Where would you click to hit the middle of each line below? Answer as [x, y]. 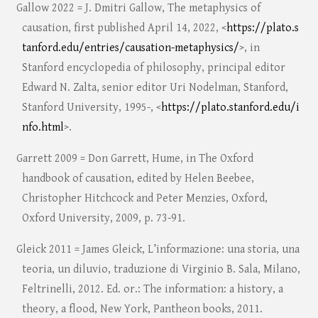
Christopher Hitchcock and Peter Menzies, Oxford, [144, 199]
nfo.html [43, 128]
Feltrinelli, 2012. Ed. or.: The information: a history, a [152, 290]
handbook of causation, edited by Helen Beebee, [138, 179]
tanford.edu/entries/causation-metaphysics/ [130, 48]
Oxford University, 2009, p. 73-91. [103, 219]
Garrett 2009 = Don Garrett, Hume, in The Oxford [135, 159]
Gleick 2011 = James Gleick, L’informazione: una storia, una [158, 250]
